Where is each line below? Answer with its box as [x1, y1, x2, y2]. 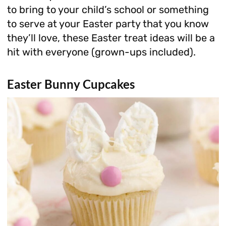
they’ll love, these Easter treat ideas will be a [7, 31, 215, 44]
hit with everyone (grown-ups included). [7, 45, 196, 58]
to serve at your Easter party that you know [7, 17, 209, 30]
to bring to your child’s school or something [7, 3, 209, 16]
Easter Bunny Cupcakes [7, 76, 135, 91]
